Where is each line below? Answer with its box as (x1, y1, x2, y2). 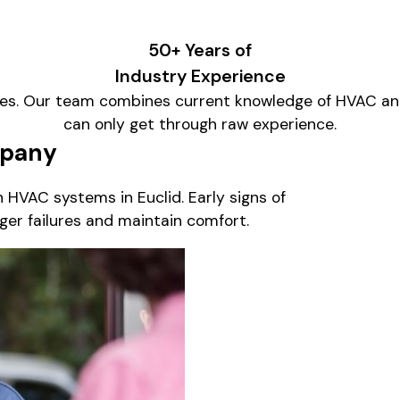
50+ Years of (148, 38, 252, 62)
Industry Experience (114, 64, 286, 87)
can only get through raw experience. (63, 113, 337, 134)
